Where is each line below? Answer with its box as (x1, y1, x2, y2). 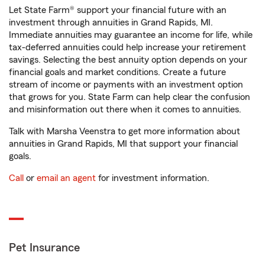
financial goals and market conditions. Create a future (9, 67, 226, 77)
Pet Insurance (9, 242, 80, 254)
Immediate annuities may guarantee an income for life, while (9, 30, 253, 40)
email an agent (37, 173, 96, 183)
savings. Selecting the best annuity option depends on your (9, 55, 247, 65)
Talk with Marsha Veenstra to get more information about (9, 127, 240, 137)
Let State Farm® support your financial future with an (9, 5, 227, 15)
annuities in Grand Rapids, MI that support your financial (9, 139, 238, 149)
